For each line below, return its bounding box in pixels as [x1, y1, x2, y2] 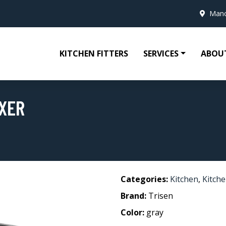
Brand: [121, 190, 148, 201]
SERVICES [143, 48, 179, 59]
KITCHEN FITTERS [60, 48, 129, 59]
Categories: [121, 174, 168, 185]
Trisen [148, 190, 173, 201]
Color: [121, 207, 146, 218]
